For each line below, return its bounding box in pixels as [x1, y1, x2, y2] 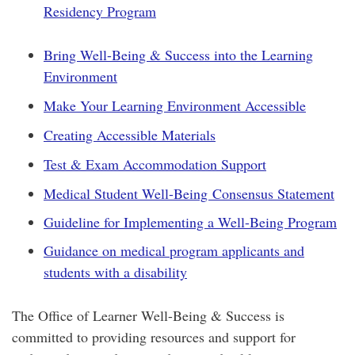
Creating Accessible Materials [44, 125, 216, 144]
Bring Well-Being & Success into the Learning [44, 45, 313, 64]
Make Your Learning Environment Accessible [44, 96, 306, 115]
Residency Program [44, 2, 156, 21]
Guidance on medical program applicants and [44, 241, 304, 260]
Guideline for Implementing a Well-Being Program [44, 212, 337, 231]
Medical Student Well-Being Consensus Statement [44, 184, 334, 203]
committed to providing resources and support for [12, 327, 296, 346]
